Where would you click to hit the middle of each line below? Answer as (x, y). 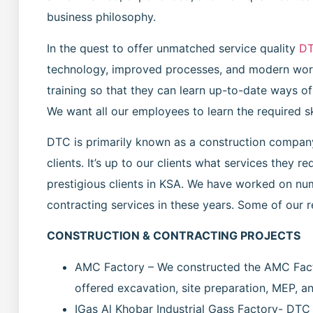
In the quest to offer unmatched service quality (173, 48)
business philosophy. (101, 17)
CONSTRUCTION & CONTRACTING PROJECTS (174, 236)
